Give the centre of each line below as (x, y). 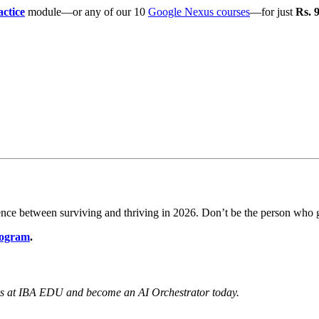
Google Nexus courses (199, 12)
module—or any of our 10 (87, 12)
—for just (273, 12)
